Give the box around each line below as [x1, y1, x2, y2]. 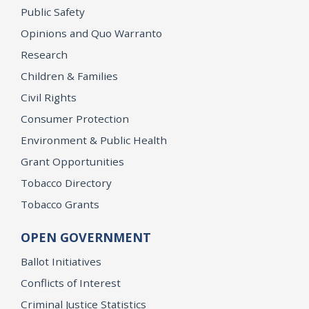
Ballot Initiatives [21, 254, 101, 268]
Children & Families [21, 68, 118, 83]
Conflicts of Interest [21, 275, 121, 290]
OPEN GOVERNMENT [21, 228, 151, 246]
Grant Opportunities [21, 154, 124, 168]
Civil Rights [21, 90, 77, 104]
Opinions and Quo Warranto [21, 26, 162, 40]
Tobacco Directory [21, 175, 112, 190]
